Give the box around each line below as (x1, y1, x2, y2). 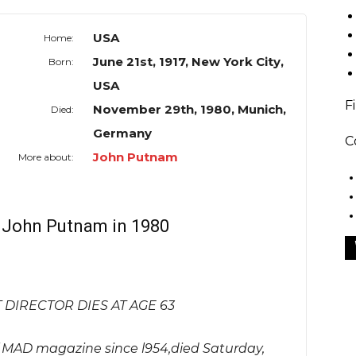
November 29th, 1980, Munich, (93, 102, 287, 118)
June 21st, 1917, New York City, (93, 54, 284, 70)
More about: (18, 151, 75, 164)
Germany (93, 126, 153, 141)
